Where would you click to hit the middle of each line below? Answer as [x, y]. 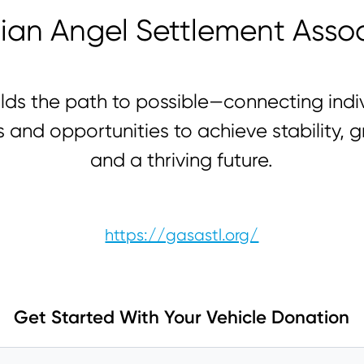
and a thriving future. [182, 160]
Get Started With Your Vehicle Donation [182, 317]
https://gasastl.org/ [182, 235]
